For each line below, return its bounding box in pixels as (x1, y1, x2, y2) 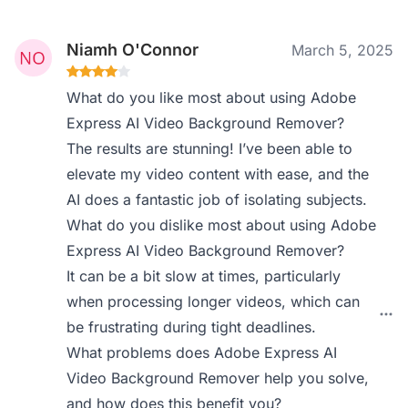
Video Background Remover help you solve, (66, 369, 370, 387)
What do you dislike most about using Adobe (66, 216, 377, 234)
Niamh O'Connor (66, 40, 199, 59)
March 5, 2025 (291, 41, 393, 59)
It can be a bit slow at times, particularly (66, 267, 342, 285)
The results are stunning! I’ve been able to (66, 139, 353, 158)
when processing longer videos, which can (66, 292, 361, 311)
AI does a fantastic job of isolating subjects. (66, 190, 368, 209)
